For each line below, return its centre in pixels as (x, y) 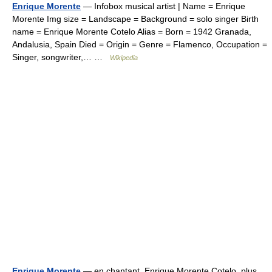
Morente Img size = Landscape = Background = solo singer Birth (135, 19)
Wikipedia (124, 58)
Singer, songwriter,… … (61, 57)
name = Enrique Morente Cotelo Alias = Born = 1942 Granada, (132, 32)
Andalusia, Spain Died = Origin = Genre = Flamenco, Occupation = (140, 44)
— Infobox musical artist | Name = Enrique (163, 6)
